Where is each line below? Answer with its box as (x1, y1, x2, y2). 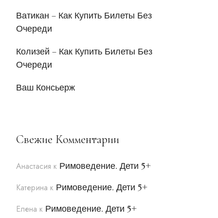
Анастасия (16, 161, 52, 172)
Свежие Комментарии (16, 132, 120, 146)
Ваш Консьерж (16, 82, 75, 93)
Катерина (16, 182, 48, 193)
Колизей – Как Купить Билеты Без (16, 46, 153, 57)
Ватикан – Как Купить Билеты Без (16, 10, 152, 21)
